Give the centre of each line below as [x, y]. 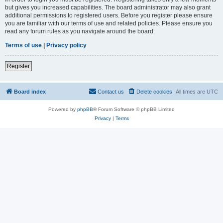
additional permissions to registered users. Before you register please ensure [109, 15]
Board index [30, 91]
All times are [191, 91]
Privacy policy [66, 45]
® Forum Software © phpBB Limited [134, 109]
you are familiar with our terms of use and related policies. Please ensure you [109, 23]
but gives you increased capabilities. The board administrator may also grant [108, 7]
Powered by [63, 109]
